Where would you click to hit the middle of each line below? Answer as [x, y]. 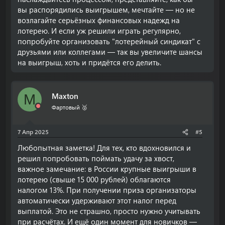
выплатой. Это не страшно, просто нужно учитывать [109, 211]
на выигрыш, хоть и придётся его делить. [89, 62]
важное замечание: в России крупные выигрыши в [107, 169]
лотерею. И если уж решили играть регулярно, [99, 31]
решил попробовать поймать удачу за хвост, [96, 158]
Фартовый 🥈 [70, 107]
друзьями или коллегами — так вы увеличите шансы [110, 52]
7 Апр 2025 [33, 132]
